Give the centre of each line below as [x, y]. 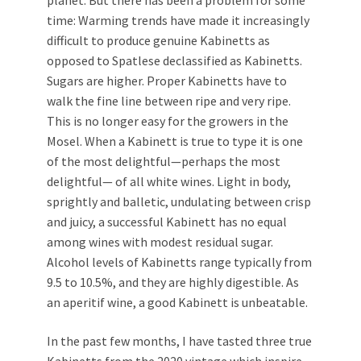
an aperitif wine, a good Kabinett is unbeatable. [177, 303]
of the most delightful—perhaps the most [164, 162]
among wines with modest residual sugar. [160, 242]
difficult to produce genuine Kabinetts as [158, 41]
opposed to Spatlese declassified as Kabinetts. [174, 61]
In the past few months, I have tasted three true [179, 341]
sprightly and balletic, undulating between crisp [179, 202]
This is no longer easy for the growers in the [168, 121]
